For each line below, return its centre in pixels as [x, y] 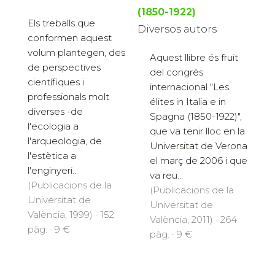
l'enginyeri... [53, 170]
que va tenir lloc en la [197, 131]
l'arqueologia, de [65, 141]
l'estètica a [52, 155]
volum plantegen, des [76, 52]
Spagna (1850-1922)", [196, 117]
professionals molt [68, 96]
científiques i [56, 82]
